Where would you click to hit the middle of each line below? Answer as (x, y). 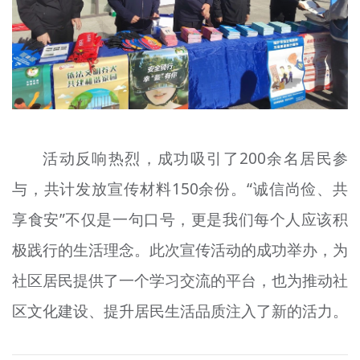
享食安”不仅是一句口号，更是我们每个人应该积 (180, 220)
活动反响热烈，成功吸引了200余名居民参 (196, 159)
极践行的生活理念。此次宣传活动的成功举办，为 (180, 250)
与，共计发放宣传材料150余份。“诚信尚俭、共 (180, 189)
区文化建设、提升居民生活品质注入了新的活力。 (180, 311)
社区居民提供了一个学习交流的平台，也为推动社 (180, 281)
